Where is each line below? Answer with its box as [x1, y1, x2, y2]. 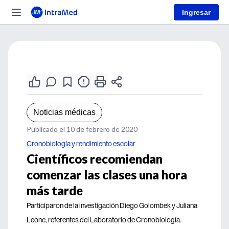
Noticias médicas [33, 108, 96, 117]
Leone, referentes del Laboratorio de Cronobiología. [27, 215, 181, 224]
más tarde [27, 183, 83, 198]
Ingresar [182, 8, 211, 16]
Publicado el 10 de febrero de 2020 [27, 125, 138, 133]
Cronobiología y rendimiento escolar [27, 139, 135, 148]
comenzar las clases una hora [27, 167, 187, 182]
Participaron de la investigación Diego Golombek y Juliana [27, 201, 197, 210]
